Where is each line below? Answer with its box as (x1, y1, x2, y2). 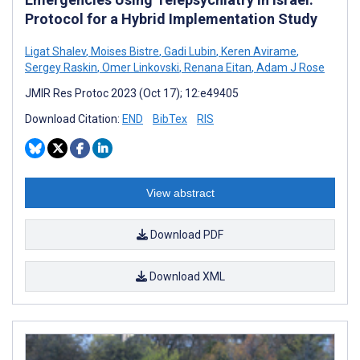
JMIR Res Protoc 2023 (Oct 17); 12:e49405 (25, 87, 239, 100)
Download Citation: (25, 112, 122, 126)
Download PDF (148, 228, 223, 242)
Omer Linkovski (100, 61, 179, 75)
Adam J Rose (254, 61, 325, 75)
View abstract (145, 186, 215, 200)
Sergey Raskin (25, 61, 97, 75)
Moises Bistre (88, 45, 159, 59)
